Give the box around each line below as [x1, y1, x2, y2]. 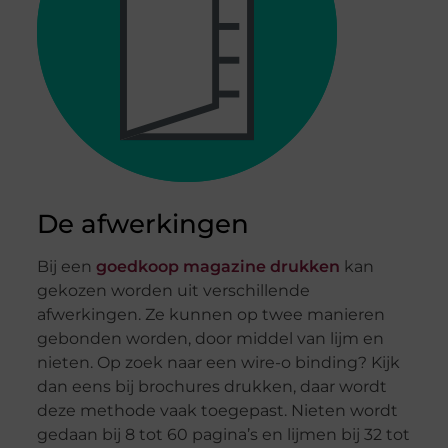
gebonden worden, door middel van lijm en [36, 329, 384, 349]
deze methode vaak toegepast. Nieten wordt [36, 401, 398, 421]
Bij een [36, 257, 96, 277]
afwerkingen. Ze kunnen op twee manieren [36, 305, 385, 325]
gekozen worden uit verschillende [36, 281, 310, 301]
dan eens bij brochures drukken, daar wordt [36, 377, 387, 397]
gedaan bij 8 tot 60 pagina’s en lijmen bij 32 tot [36, 425, 410, 445]
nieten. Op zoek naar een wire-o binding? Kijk [36, 353, 400, 373]
